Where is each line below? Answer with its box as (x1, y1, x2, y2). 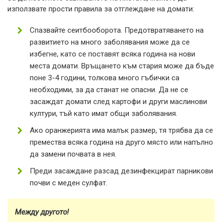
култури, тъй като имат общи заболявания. (30, 109, 177, 118)
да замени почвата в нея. (30, 149, 116, 159)
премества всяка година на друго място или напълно (30, 137, 213, 147)
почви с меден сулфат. (30, 178, 108, 187)
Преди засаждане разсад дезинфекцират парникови (30, 166, 213, 175)
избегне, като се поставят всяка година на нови (30, 49, 195, 58)
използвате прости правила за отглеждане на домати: (7, 4, 194, 13)
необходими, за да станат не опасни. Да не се (30, 85, 188, 94)
